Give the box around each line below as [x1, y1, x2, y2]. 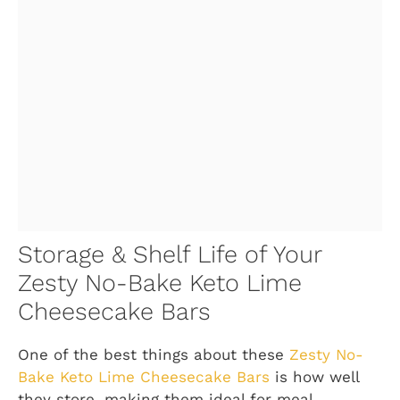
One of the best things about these [18, 346, 289, 364]
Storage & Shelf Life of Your [18, 240, 321, 270]
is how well [270, 368, 359, 387]
